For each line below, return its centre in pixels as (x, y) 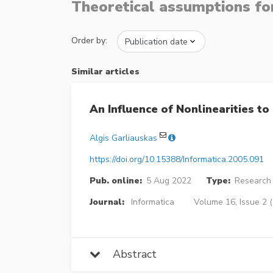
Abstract (129, 254)
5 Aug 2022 (168, 180)
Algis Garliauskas (123, 138)
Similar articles (105, 72)
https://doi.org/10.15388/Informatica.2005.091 (177, 159)
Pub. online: (116, 180)
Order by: (89, 41)
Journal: (107, 202)
